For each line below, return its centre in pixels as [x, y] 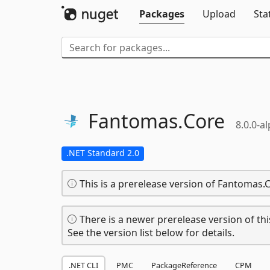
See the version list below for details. [151, 233]
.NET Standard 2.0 [103, 153]
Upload [219, 14]
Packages [162, 14]
